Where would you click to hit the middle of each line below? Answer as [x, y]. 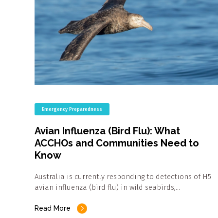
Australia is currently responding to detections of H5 [123, 177]
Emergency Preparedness [72, 110]
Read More [53, 209]
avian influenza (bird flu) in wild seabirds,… [107, 188]
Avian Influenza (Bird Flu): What [107, 131]
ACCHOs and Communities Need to [117, 143]
